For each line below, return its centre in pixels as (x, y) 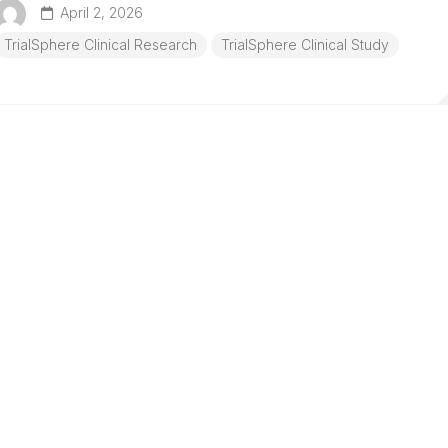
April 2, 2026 (101, 12)
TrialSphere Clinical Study (305, 44)
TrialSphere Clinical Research (100, 44)
